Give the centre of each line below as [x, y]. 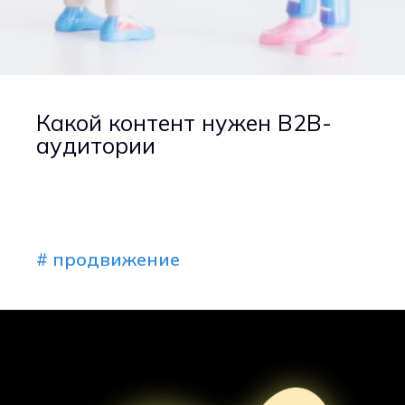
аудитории [96, 146]
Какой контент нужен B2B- [184, 123]
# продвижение [108, 259]
